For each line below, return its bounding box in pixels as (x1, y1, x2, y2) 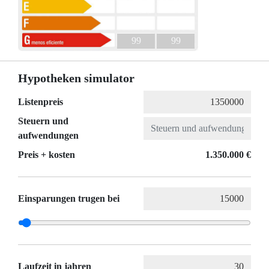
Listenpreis (18, 97, 63, 107)
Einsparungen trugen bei (18, 193, 119, 204)
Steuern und (18, 116, 68, 127)
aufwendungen (18, 130, 79, 141)
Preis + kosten (18, 150, 75, 160)
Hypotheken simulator (18, 71, 134, 85)
